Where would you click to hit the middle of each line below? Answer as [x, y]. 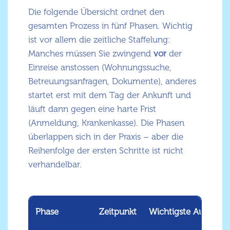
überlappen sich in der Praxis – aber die [106, 137]
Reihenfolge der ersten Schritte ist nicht [106, 151]
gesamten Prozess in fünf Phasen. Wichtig [110, 26]
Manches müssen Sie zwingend [91, 54]
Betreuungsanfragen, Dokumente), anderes [112, 81]
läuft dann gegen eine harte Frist [92, 109]
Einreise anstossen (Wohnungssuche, [100, 68]
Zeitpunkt [118, 212]
